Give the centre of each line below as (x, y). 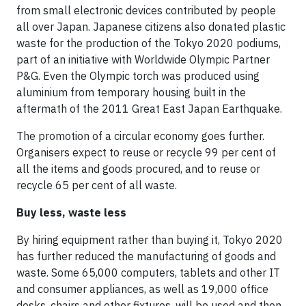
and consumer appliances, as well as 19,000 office (142, 289)
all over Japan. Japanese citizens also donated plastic (151, 27)
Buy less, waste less (71, 213)
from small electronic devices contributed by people (146, 11)
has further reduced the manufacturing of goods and (146, 256)
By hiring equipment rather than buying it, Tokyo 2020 (150, 240)
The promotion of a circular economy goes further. (140, 136)
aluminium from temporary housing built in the (131, 93)
